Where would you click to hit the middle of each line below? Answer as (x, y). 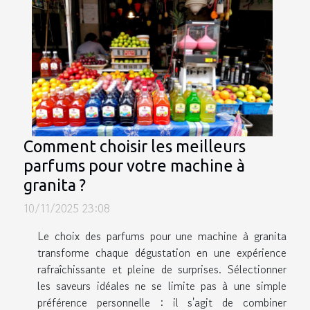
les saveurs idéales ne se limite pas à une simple (162, 286)
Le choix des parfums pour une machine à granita (162, 236)
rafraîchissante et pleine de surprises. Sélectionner (162, 270)
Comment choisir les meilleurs (135, 146)
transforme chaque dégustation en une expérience (162, 253)
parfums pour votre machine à (134, 166)
